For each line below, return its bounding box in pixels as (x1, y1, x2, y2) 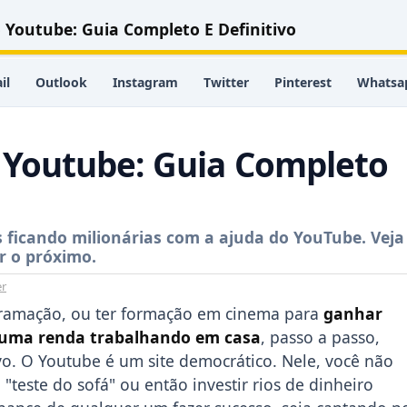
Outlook (35, 74, 87, 91)
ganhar (323, 303, 382, 324)
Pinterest (274, 74, 332, 91)
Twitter (203, 74, 249, 91)
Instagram (113, 74, 178, 91)
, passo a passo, (261, 326, 380, 348)
